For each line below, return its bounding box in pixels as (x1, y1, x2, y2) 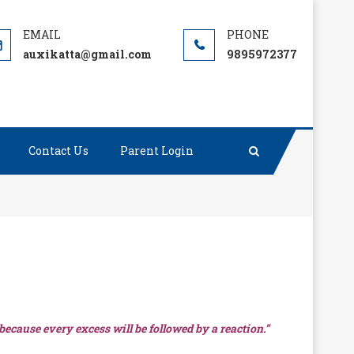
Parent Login (120, 143, 194, 158)
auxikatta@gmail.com (23, 47, 152, 62)
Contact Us (28, 143, 88, 158)
